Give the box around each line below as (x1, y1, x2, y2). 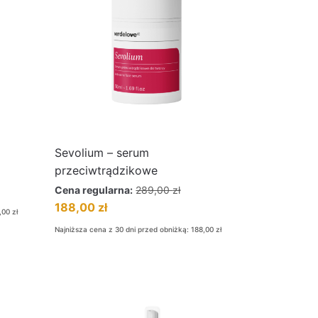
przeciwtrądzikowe (55, 163, 158, 177)
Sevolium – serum (55, 146, 150, 160)
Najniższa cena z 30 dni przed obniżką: (55, 225, 192, 234)
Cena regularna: (55, 184, 133, 196)
